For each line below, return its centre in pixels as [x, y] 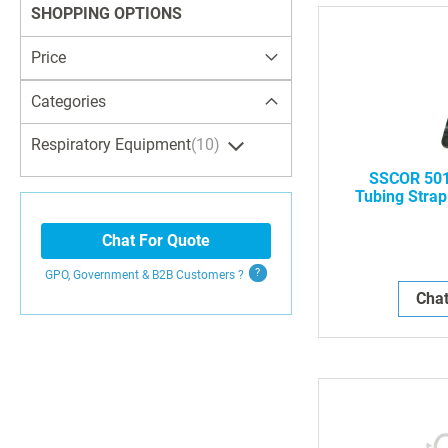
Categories [68, 101]
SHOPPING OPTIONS [106, 13]
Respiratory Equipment [111, 144]
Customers [206, 274]
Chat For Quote [155, 240]
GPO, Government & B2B [110, 274]
